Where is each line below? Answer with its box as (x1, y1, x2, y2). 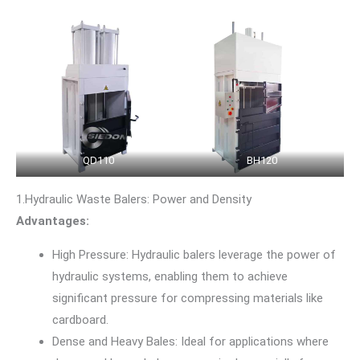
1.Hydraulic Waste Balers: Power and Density (16, 192, 252, 207)
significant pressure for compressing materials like (52, 291, 323, 306)
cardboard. (52, 313, 108, 328)
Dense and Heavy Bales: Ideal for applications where (52, 334, 329, 350)
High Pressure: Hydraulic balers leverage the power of (52, 247, 336, 263)
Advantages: (16, 214, 89, 229)
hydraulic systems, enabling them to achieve (52, 269, 288, 284)
